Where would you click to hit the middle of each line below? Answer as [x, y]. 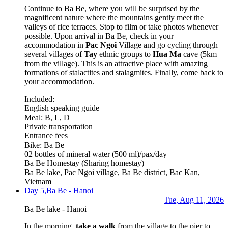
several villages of [54, 54]
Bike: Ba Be [44, 145]
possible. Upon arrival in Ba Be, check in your [99, 36]
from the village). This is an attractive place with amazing [116, 63]
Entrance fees [46, 135]
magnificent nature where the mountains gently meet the [114, 17]
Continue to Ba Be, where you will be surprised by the [112, 8]
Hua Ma [168, 54]
